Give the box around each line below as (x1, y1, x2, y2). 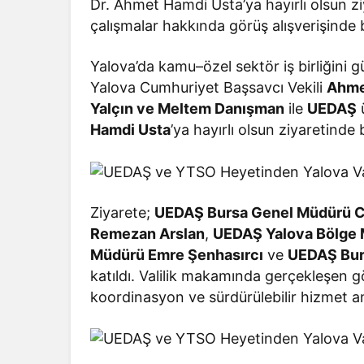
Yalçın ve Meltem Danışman (90, 100, 285, 118)
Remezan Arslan (90, 224, 206, 242)
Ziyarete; (90, 203, 155, 221)
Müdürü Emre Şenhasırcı (90, 245, 264, 263)
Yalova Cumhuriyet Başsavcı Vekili (90, 79, 327, 97)
